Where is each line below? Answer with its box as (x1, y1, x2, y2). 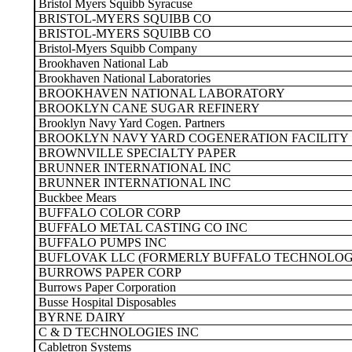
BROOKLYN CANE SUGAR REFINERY (35, 101, 260, 115)
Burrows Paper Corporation (35, 280, 176, 294)
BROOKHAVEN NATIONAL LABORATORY (35, 86, 285, 100)
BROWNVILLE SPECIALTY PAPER (35, 146, 236, 159)
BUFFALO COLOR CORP (35, 206, 181, 219)
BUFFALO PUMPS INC (35, 236, 167, 249)
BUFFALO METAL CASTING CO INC (35, 221, 247, 234)
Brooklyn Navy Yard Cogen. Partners (35, 116, 225, 130)
